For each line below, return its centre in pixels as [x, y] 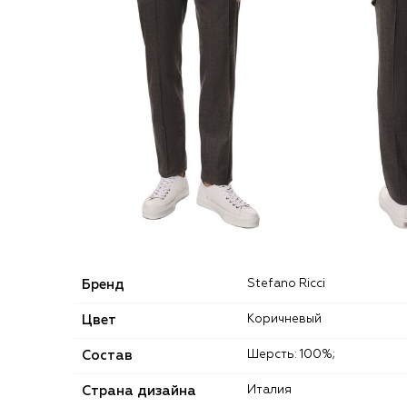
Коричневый [288, 319]
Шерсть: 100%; [297, 354]
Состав [107, 355]
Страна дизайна [139, 391]
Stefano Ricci [290, 283]
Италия [274, 390]
